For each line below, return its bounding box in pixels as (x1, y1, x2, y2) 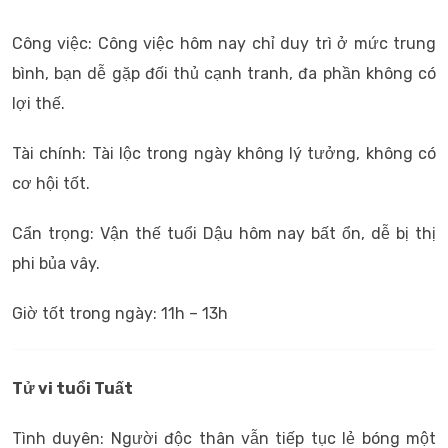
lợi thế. (12, 94, 65, 113)
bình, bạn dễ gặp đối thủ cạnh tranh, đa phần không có (12, 64, 436, 83)
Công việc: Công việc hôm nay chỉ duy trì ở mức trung (12, 34, 436, 53)
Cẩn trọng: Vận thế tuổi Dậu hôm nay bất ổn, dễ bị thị (12, 224, 436, 243)
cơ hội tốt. (12, 174, 90, 193)
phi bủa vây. (12, 254, 100, 273)
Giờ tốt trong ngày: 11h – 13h (12, 304, 228, 323)
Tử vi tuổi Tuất (12, 379, 133, 398)
